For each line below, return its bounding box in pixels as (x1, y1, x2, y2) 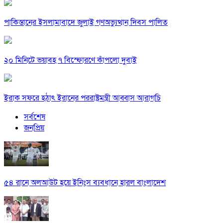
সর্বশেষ (24, 111, 45, 123)
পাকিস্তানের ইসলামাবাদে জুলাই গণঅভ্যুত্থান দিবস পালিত (4, 17, 168, 28)
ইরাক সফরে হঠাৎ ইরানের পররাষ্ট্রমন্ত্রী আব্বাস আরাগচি (4, 93, 161, 104)
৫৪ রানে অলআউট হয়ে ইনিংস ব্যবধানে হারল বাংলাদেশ (4, 177, 166, 189)
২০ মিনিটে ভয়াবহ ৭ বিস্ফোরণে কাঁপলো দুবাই (4, 55, 137, 66)
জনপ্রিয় (24, 122, 44, 134)
